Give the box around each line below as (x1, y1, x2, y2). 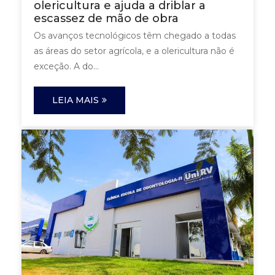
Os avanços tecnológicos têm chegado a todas (34, 29, 236, 41)
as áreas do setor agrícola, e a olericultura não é (34, 45, 234, 56)
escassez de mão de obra (34, 11, 179, 25)
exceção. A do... (34, 60, 99, 72)
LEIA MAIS (52, 94, 99, 106)
